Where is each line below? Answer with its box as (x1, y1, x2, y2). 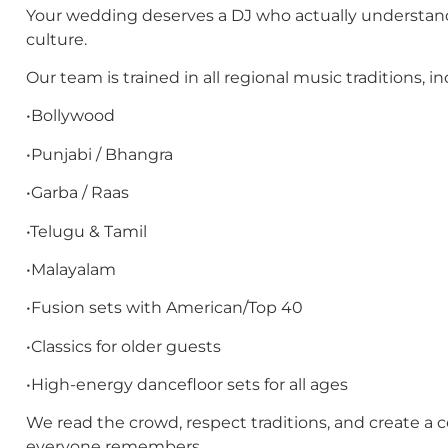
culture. (26, 29, 87, 49)
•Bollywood (26, 106, 115, 126)
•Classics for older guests (26, 336, 221, 356)
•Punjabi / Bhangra (26, 144, 173, 164)
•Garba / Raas (26, 183, 129, 203)
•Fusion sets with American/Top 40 (26, 298, 303, 318)
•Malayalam (26, 259, 116, 279)
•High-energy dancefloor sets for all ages (26, 375, 348, 395)
